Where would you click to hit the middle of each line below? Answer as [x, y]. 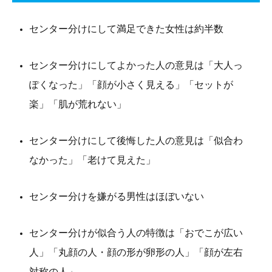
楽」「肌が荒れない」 [78, 104]
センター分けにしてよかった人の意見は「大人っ [136, 66]
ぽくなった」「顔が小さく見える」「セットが [131, 85]
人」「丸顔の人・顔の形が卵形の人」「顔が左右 [136, 253]
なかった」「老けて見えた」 [92, 160]
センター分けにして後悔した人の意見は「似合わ [136, 141]
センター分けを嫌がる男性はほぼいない [117, 197]
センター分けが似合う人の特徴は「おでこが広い [136, 233]
